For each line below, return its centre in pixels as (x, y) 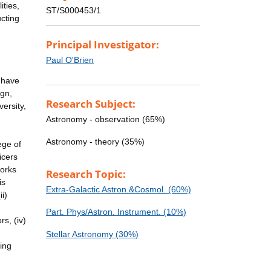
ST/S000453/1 (73, 11)
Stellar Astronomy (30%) (92, 234)
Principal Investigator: (103, 45)
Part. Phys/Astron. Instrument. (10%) (116, 212)
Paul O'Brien (70, 60)
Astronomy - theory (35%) (95, 142)
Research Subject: (91, 104)
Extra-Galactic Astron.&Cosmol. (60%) (119, 190)
